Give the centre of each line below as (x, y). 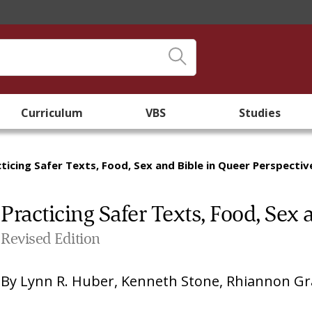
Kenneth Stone (171, 281)
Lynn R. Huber (68, 281)
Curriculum (52, 113)
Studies (260, 113)
